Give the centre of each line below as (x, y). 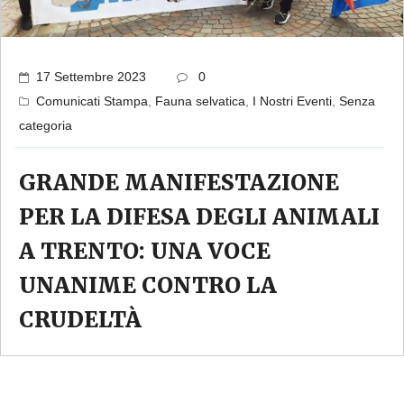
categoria (46, 125)
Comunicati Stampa (92, 101)
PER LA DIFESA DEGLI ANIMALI (199, 216)
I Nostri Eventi (292, 101)
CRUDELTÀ (80, 319)
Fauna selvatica (200, 101)
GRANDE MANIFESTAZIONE (179, 182)
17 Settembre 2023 (91, 76)
